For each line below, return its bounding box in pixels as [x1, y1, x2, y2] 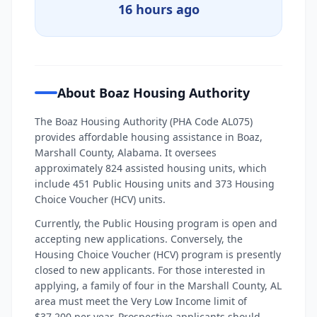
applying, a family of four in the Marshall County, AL [35, 279, 282, 292]
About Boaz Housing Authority [57, 84, 250, 101]
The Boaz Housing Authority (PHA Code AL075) [35, 115, 253, 128]
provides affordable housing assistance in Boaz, [35, 130, 263, 144]
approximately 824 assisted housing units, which [35, 161, 267, 175]
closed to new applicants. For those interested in [35, 263, 265, 277]
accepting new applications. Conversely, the [35, 232, 243, 246]
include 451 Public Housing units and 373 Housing [35, 177, 275, 190]
